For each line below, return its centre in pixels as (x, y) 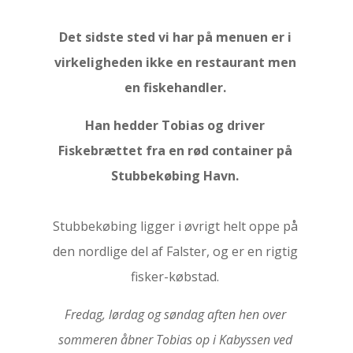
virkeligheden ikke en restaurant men (175, 62)
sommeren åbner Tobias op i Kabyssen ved (175, 340)
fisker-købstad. (175, 277)
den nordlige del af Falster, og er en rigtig (175, 251)
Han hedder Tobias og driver (175, 125)
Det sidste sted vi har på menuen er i (175, 37)
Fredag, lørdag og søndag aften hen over (175, 314)
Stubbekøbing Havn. (175, 176)
